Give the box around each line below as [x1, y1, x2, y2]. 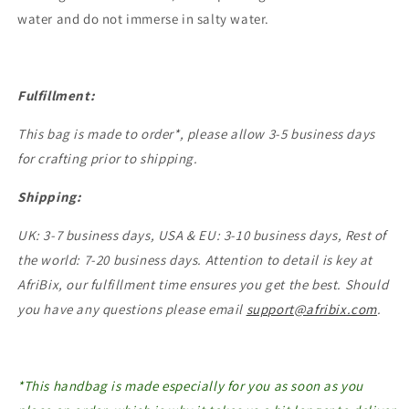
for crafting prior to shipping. [17, 150, 198, 168]
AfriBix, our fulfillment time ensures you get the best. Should [17, 276, 389, 294]
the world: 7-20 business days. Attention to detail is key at [17, 251, 373, 269]
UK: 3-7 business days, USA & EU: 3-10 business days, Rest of [17, 226, 387, 245]
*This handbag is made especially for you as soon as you [17, 377, 364, 395]
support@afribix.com [246, 300, 378, 319]
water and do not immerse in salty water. [17, 10, 270, 28]
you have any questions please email [17, 300, 246, 319]
